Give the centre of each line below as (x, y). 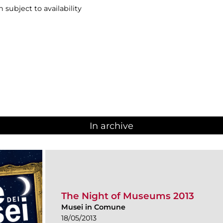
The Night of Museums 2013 (128, 196)
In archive (111, 126)
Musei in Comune (93, 207)
